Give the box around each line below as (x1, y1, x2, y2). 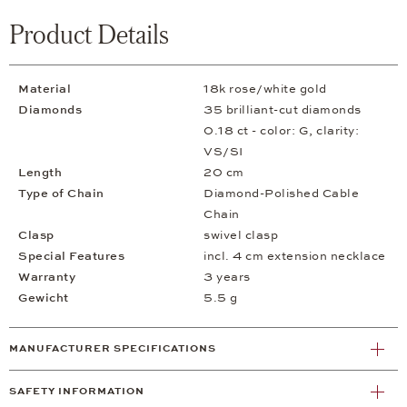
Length (18, 165, 62, 181)
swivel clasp (203, 228, 278, 243)
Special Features (18, 249, 124, 264)
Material (18, 82, 71, 97)
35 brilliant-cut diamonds (203, 103, 362, 118)
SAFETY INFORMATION (9, 385, 144, 398)
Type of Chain (18, 186, 104, 202)
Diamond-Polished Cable (203, 186, 359, 202)
